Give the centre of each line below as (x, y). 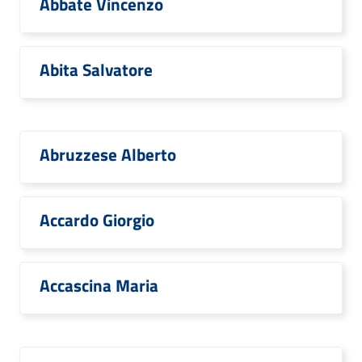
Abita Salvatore (96, 69)
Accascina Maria (99, 285)
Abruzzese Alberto (108, 154)
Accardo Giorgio (97, 220)
